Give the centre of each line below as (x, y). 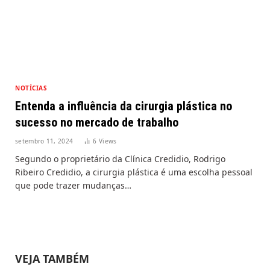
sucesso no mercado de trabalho (97, 122)
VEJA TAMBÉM (52, 258)
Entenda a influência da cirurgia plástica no (124, 106)
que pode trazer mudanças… (73, 185)
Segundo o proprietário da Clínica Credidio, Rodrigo (120, 159)
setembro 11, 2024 (44, 141)
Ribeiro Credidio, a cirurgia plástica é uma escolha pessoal (134, 172)
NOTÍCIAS (31, 88)
